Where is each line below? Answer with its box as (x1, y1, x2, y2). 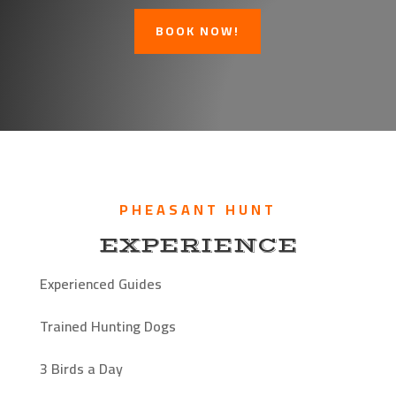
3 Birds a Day (39, 355, 123, 383)
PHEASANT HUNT (118, 196, 277, 224)
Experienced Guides (39, 270, 162, 298)
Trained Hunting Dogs (39, 313, 176, 340)
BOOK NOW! (156, 19, 240, 43)
